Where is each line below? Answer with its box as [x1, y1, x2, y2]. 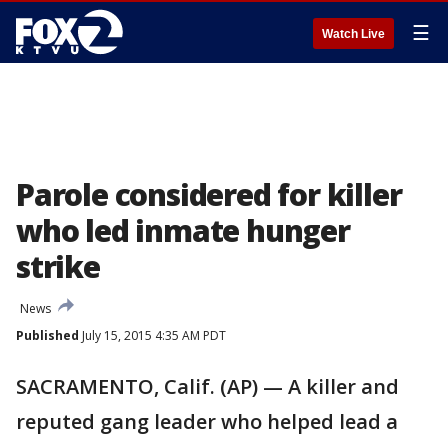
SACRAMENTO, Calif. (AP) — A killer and [16, 373, 399, 400]
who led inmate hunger [16, 210, 350, 251]
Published [16, 327, 79, 344]
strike [16, 246, 100, 287]
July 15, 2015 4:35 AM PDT [79, 327, 226, 344]
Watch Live [322, 27, 385, 41]
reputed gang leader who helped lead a [16, 408, 398, 435]
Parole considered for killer [16, 174, 402, 215]
